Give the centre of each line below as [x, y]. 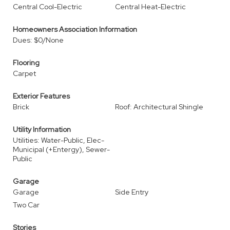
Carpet [24, 73]
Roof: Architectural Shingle [159, 107]
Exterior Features [41, 96]
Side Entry [132, 192]
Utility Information [42, 129]
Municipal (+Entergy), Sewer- [61, 149]
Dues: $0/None [38, 40]
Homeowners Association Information [75, 29]
